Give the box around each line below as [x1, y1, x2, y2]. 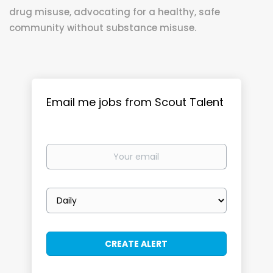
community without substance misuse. [9, 21, 196, 34]
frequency [46, 199, 91, 211]
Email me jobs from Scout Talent [46, 94, 224, 110]
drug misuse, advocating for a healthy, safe [9, 5, 220, 18]
